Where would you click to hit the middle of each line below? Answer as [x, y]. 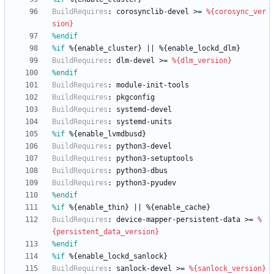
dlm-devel [135, 61]
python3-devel [144, 146]
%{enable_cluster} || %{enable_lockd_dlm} [153, 49]
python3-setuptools [155, 159]
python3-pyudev [146, 183]
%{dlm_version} [202, 61]
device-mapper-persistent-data [178, 220]
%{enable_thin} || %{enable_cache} [138, 208]
